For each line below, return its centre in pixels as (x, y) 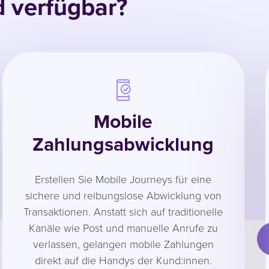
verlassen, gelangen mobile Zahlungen (123, 243)
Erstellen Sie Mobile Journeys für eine (123, 179)
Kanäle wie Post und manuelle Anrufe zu (123, 227)
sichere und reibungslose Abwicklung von (123, 195)
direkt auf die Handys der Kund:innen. (123, 260)
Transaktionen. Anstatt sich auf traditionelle (123, 211)
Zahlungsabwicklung (123, 144)
